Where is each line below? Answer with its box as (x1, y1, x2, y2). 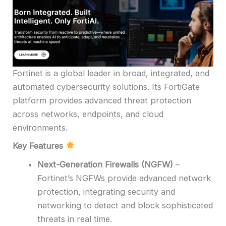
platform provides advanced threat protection (13, 95, 191, 105)
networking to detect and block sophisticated (37, 200, 213, 210)
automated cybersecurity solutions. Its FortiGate (13, 81, 200, 92)
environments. (13, 122, 68, 133)
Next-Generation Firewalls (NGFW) (37, 159, 174, 169)
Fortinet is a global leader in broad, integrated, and (13, 68, 209, 78)
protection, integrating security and (37, 186, 176, 197)
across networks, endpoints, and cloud (13, 108, 163, 119)
